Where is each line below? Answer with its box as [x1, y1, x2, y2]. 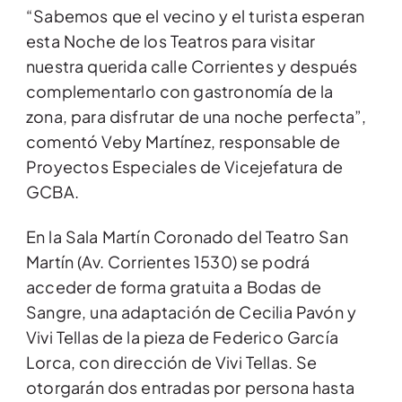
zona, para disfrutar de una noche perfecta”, [26, 106, 367, 127]
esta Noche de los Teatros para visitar [26, 31, 316, 52]
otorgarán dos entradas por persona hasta [26, 377, 355, 398]
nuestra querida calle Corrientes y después [26, 56, 358, 77]
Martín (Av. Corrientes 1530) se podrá [26, 251, 310, 273]
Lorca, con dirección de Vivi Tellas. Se [26, 352, 318, 373]
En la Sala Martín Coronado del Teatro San [26, 226, 348, 248]
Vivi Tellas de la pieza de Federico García [26, 327, 339, 348]
